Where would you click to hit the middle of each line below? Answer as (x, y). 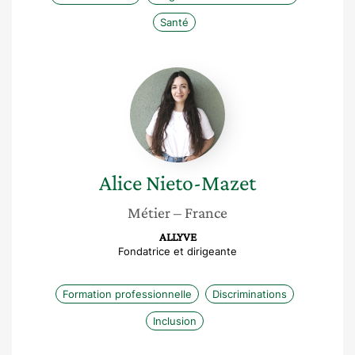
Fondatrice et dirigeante (177, 251)
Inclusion (174, 321)
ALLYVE (177, 237)
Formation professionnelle (127, 294)
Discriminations (249, 294)
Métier (149, 212)
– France (200, 212)
